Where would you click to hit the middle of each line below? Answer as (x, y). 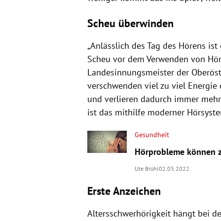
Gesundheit (152, 134)
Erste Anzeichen (124, 191)
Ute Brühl (147, 168)
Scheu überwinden (130, 23)
